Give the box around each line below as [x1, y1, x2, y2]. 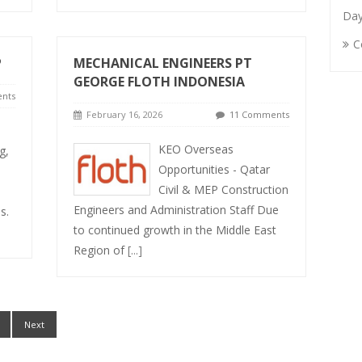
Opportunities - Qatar [158, 162, 270, 177]
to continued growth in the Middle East [73, 222, 276, 238]
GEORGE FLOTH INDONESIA [73, 73, 245, 90]
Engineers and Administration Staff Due [73, 202, 279, 217]
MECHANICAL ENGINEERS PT [73, 54, 252, 72]
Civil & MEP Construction [158, 182, 288, 197]
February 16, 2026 [81, 108, 162, 120]
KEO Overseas [158, 141, 234, 157]
